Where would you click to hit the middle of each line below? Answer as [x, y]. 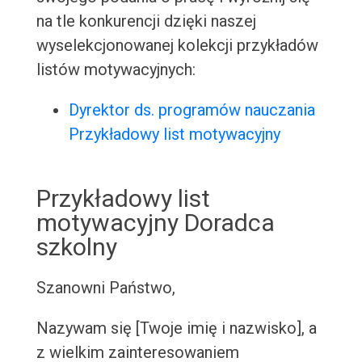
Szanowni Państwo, [105, 288]
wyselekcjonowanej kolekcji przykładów [177, 46]
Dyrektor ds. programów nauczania [192, 110]
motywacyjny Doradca [155, 223]
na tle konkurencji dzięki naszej [146, 21]
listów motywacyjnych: [116, 70]
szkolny [76, 247]
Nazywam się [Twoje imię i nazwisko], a [176, 328]
